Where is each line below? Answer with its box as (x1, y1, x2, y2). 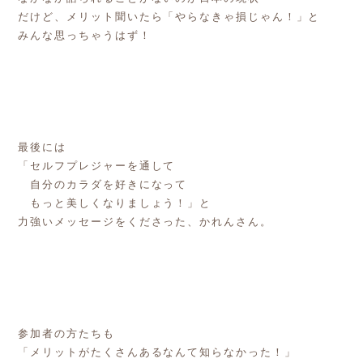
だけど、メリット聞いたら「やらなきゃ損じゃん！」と (18, 11, 321, 23)
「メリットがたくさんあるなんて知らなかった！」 (18, 346, 297, 359)
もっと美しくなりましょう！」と (18, 197, 212, 210)
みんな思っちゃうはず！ (18, 29, 152, 42)
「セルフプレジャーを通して (18, 160, 176, 173)
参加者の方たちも (18, 327, 115, 340)
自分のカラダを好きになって (18, 178, 188, 191)
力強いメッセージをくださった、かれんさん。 (18, 216, 272, 228)
